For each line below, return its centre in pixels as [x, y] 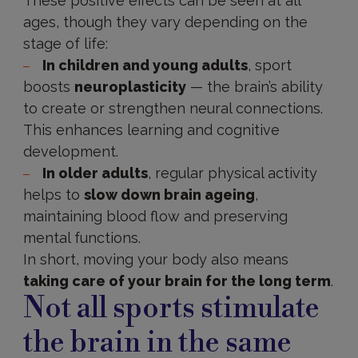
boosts [48, 87]
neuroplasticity [130, 87]
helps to [53, 195]
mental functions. [82, 238]
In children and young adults [145, 65]
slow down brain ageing [169, 195]
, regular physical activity [232, 173]
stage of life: [65, 44]
